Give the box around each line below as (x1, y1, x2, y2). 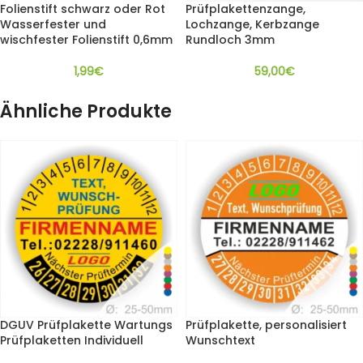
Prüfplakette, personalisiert (186, 317, 347, 334)
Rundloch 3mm (186, 32, 275, 49)
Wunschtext (186, 332, 255, 349)
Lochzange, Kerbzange (186, 16, 319, 33)
